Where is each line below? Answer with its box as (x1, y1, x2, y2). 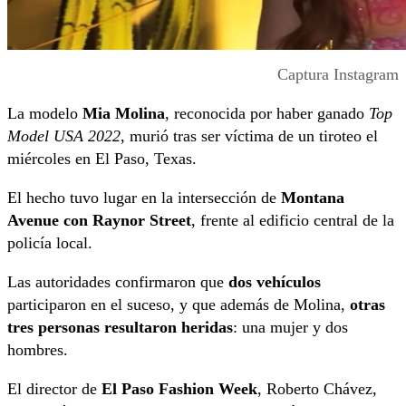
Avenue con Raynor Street (7, 211, 191, 230)
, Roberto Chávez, (257, 380, 377, 399)
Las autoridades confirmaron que (7, 273, 228, 292)
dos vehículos (228, 273, 321, 292)
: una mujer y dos (233, 318, 348, 337)
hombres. (7, 341, 68, 360)
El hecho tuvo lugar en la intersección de (7, 188, 281, 208)
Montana (281, 188, 344, 208)
